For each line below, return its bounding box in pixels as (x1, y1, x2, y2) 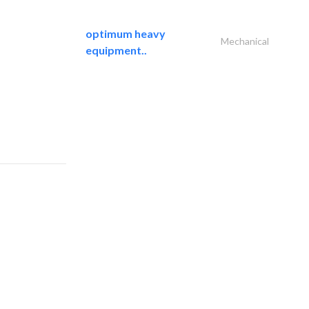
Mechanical (221, 35, 269, 48)
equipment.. (86, 43, 147, 57)
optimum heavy (86, 27, 166, 41)
